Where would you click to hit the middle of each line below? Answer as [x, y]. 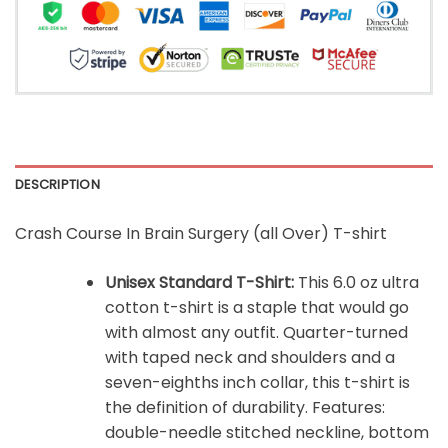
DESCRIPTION [57, 185]
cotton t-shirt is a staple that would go [256, 308]
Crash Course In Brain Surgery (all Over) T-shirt [201, 234]
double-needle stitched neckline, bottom [266, 433]
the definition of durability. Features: [244, 408]
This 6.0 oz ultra [356, 283]
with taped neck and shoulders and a [249, 358]
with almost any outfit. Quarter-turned [256, 333]
